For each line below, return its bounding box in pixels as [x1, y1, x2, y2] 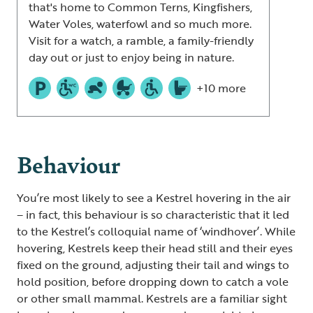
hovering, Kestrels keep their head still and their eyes [17, 240, 293, 257]
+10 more [196, 80, 246, 97]
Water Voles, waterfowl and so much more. [29, 15, 252, 33]
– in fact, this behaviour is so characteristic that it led [17, 206, 289, 224]
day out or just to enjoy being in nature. [29, 49, 234, 66]
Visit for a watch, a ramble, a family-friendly [29, 32, 254, 50]
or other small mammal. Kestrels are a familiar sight [17, 290, 287, 307]
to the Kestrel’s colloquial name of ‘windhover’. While [17, 223, 296, 240]
